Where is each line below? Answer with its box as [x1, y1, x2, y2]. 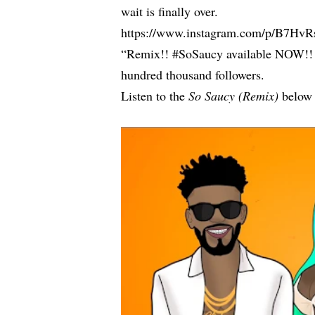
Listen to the [121, 87, 189, 105]
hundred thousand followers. [121, 66, 265, 84]
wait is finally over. [121, 3, 219, 20]
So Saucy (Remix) [188, 87, 279, 105]
